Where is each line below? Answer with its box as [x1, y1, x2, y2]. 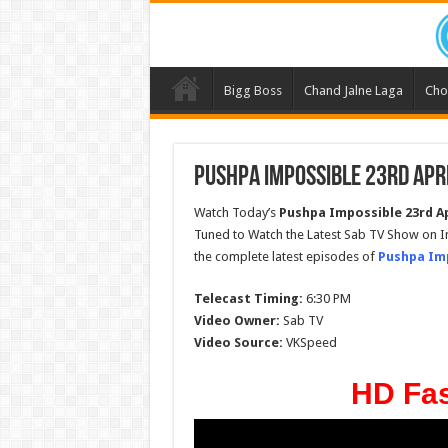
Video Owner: [193, 313, 280, 329]
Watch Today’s [193, 205, 279, 221]
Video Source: [193, 335, 283, 351]
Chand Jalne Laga [303, 83, 403, 99]
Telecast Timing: [193, 291, 303, 307]
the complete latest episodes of [193, 249, 378, 265]
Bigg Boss [223, 83, 282, 99]
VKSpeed [282, 335, 337, 351]
